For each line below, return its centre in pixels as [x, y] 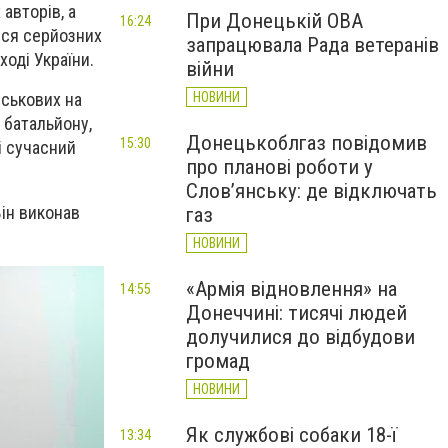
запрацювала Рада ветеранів [312, 45]
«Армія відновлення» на [291, 289]
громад [218, 361]
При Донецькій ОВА [274, 21]
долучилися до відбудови [300, 337]
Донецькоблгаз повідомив [306, 143]
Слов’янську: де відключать [311, 191]
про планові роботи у [279, 167]
